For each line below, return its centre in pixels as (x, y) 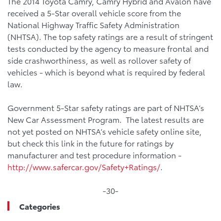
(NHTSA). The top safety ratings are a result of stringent (110, 36)
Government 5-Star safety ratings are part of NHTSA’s (106, 107)
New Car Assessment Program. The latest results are (106, 119)
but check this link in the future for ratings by (91, 143)
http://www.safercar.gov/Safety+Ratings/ (84, 166)
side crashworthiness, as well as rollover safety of (99, 60)
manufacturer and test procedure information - (94, 155)
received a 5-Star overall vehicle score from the (94, 13)
